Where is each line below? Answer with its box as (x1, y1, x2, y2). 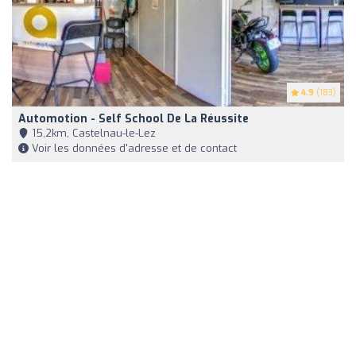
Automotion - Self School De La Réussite (18, 111, 249, 127)
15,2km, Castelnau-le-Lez (29, 126, 156, 141)
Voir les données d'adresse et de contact (29, 141, 237, 156)
